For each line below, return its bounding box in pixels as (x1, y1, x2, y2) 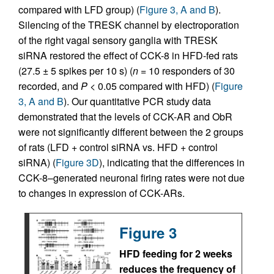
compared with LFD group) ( (18, 2, 139, 17)
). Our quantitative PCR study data (64, 94, 211, 108)
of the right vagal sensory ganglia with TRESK (18, 33, 218, 47)
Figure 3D (56, 155, 99, 169)
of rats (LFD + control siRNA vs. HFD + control (18, 140, 218, 154)
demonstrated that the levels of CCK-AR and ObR (18, 109, 232, 124)
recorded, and (18, 79, 81, 93)
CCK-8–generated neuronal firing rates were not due (18, 171, 245, 185)
